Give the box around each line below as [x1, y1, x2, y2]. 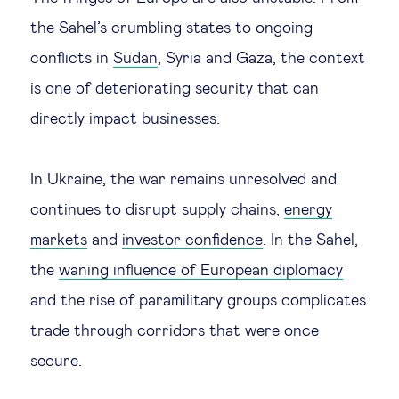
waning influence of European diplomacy [59, 263, 343, 279]
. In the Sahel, [263, 232, 358, 248]
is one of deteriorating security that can [30, 81, 319, 97]
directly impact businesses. [30, 111, 220, 127]
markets [30, 232, 87, 248]
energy [284, 202, 332, 218]
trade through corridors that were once [30, 323, 319, 339]
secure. [30, 354, 82, 370]
